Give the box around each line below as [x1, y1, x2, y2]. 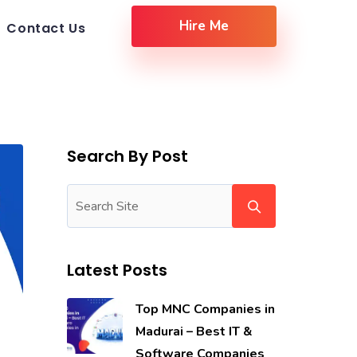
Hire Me [179, 17, 229, 35]
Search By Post [66, 145, 188, 168]
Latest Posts [66, 259, 167, 282]
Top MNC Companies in [135, 300, 275, 319]
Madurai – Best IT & [135, 323, 253, 341]
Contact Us [6, 19, 86, 37]
